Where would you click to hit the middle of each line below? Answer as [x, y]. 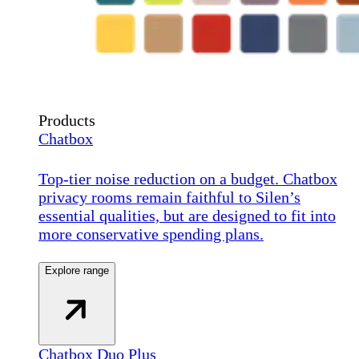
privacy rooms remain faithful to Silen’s [169, 197]
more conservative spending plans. [151, 234]
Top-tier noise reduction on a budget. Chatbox [188, 178]
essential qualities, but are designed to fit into [187, 215]
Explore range [77, 270]
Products [67, 121]
